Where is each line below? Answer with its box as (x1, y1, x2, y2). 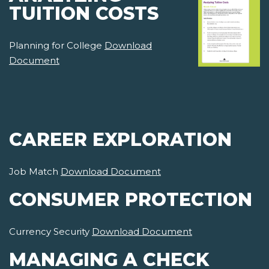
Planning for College (9, 40, 104, 52)
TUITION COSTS (9, 2, 159, 25)
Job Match (9, 166, 61, 178)
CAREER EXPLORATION (9, 128, 232, 151)
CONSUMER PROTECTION (9, 189, 252, 211)
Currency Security (9, 226, 92, 238)
